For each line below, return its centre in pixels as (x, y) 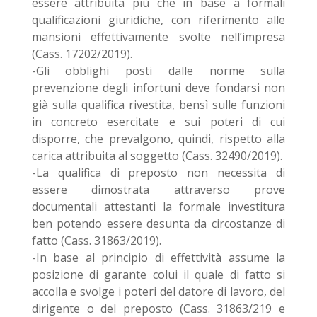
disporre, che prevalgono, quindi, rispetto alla (158, 139)
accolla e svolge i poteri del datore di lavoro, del (158, 292)
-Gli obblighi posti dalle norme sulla (158, 71)
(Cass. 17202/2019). (82, 54)
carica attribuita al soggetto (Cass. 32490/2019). (157, 156)
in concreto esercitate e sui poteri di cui (158, 122)
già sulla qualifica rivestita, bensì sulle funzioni (158, 105)
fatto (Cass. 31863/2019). (96, 241)
